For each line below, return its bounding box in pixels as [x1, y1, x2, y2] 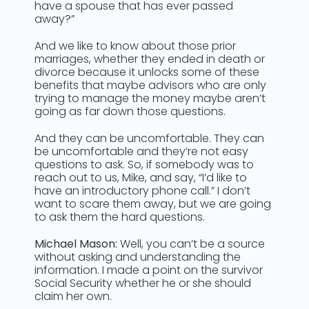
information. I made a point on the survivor [34, 262, 263, 278]
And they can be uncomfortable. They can [34, 130, 264, 146]
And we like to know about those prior [34, 38, 236, 54]
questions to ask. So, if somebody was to [34, 157, 254, 172]
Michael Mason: [34, 236, 117, 252]
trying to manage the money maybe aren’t [34, 90, 266, 106]
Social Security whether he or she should [34, 275, 251, 291]
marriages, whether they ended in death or [34, 51, 265, 67]
